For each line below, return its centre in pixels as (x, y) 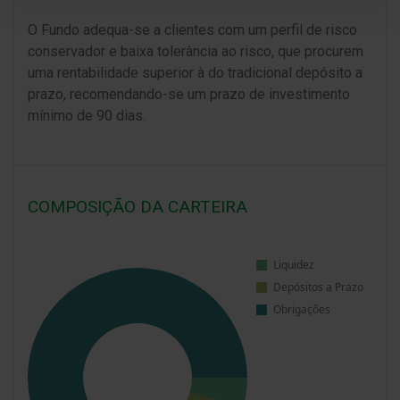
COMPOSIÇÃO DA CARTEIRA (137, 206)
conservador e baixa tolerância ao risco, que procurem (196, 51)
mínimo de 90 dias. (87, 115)
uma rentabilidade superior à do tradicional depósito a (195, 72)
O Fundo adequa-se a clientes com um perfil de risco (192, 29)
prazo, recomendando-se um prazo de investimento (189, 94)
